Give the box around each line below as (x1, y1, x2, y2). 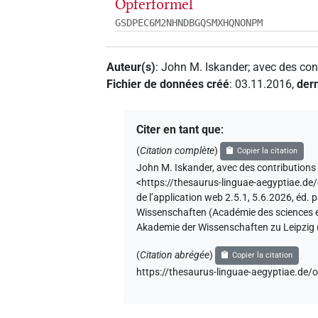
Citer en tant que (136, 122, 221, 136)
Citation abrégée (140, 248, 210, 261)
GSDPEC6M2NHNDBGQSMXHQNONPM (115, 16, 263, 28)
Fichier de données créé (106, 77, 230, 91)
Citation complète (140, 144, 215, 157)
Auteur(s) (106, 60, 156, 74)
